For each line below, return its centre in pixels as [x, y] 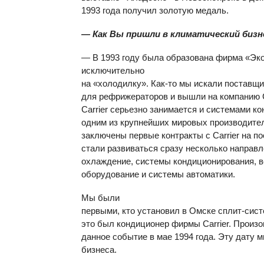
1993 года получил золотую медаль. [155, 10]
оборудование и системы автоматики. [158, 174]
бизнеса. [99, 250]
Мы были [100, 198]
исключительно [113, 70]
